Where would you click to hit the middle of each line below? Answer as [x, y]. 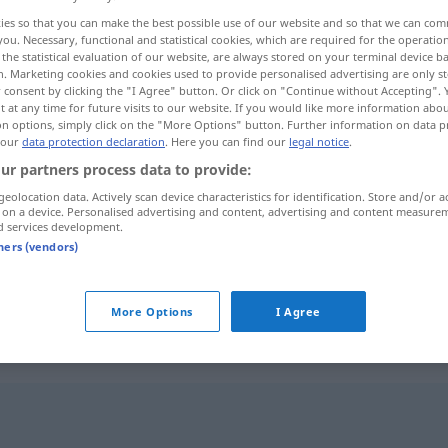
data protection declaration [93, 142]
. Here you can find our [227, 142]
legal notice [319, 142]
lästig [258, 282]
